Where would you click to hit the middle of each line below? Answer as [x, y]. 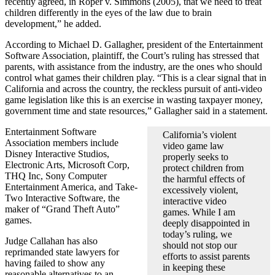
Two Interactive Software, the [62, 198]
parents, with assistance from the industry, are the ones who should [134, 66]
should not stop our [200, 245]
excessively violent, [200, 190]
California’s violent [199, 134]
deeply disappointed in [206, 223]
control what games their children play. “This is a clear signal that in [136, 77]
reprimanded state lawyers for [62, 252]
